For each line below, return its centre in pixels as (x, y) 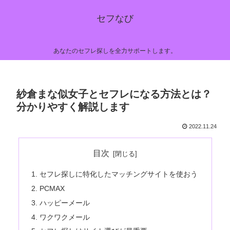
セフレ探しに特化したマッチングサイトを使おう (118, 174)
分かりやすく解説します (73, 107)
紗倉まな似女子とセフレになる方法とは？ (114, 94)
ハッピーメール (64, 203)
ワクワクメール (64, 217)
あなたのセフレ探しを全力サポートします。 (115, 51)
